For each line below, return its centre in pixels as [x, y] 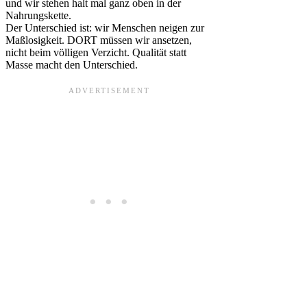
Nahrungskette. [38, 16]
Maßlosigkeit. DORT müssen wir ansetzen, [99, 40]
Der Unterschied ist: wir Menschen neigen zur [105, 28]
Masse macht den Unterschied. [72, 65]
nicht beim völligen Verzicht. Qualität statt [96, 53]
